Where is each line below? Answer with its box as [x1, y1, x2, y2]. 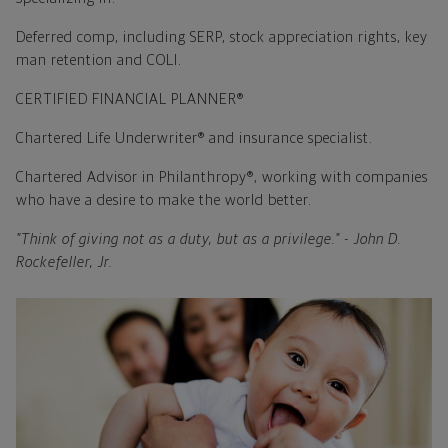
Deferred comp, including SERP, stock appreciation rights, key [16, 29, 428, 45]
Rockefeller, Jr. [16, 254, 113, 270]
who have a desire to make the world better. [16, 192, 312, 208]
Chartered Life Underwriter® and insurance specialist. [16, 130, 377, 146]
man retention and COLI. [16, 52, 182, 68]
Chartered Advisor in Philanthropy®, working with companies [16, 169, 428, 185]
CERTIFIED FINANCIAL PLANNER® [16, 91, 244, 107]
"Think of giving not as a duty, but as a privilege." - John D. [16, 231, 402, 247]
